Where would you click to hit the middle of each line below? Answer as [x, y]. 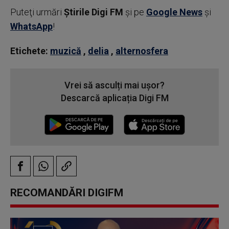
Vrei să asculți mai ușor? [114, 85]
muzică [66, 51]
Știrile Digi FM [94, 12]
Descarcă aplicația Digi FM [114, 98]
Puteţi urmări [37, 12]
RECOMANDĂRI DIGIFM [67, 192]
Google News [174, 12]
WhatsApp [31, 26]
